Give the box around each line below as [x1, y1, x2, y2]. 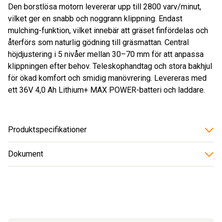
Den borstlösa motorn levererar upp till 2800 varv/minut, [8, 1, 201, 11]
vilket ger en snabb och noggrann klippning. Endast [8, 13, 182, 23]
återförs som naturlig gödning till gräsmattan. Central [8, 37, 189, 47]
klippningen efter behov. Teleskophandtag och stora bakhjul [8, 61, 212, 71]
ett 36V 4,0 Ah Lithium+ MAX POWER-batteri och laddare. [8, 85, 205, 95]
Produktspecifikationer [8, 124, 87, 134]
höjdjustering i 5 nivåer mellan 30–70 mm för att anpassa [8, 49, 204, 59]
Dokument [8, 149, 43, 159]
